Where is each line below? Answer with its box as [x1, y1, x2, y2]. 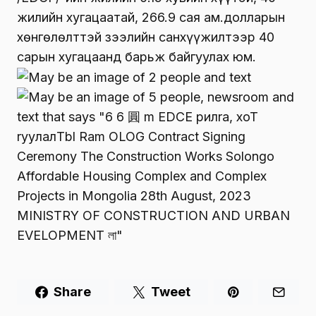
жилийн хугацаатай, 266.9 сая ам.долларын [17, 9, 285, 25]
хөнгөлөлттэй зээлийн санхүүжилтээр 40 [17, 29, 274, 44]
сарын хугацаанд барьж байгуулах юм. [17, 49, 256, 64]
